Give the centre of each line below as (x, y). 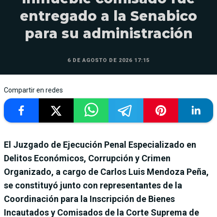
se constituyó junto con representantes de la (93, 186)
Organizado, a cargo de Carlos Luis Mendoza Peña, (106, 172)
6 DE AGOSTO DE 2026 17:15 (108, 61)
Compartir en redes (33, 90)
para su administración (108, 34)
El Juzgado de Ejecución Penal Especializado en (100, 145)
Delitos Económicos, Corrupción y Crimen (87, 158)
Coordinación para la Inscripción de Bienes (89, 199)
